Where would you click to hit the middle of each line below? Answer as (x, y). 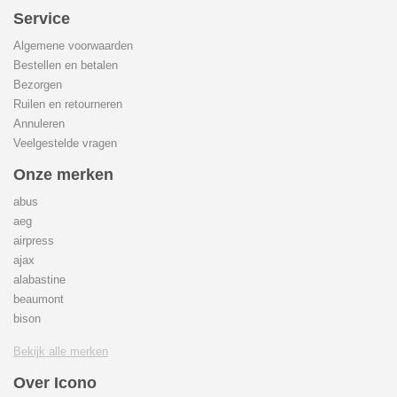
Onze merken (63, 175)
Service (42, 19)
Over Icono (55, 383)
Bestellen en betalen (66, 65)
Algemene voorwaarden (73, 46)
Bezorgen (38, 85)
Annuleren (39, 124)
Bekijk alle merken (61, 351)
